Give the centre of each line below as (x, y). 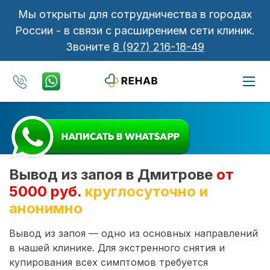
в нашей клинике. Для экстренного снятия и (117, 247)
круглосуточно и (146, 191)
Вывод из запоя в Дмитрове (113, 174)
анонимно (46, 208)
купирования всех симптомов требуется (108, 262)
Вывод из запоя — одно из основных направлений (133, 233)
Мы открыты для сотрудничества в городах (135, 14)
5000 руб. (45, 191)
